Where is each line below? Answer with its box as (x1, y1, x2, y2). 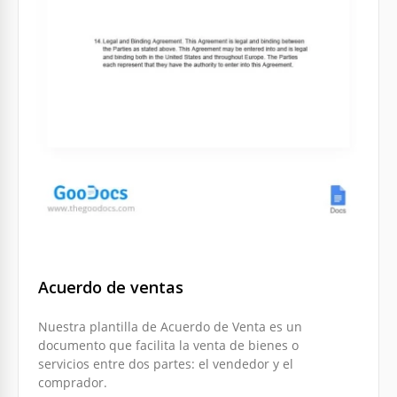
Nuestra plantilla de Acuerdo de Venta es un (38, 318, 302, 336)
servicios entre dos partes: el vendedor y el (38, 355, 293, 373)
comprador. (38, 374, 107, 392)
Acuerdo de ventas (38, 276, 183, 299)
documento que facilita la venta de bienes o (38, 337, 299, 354)
